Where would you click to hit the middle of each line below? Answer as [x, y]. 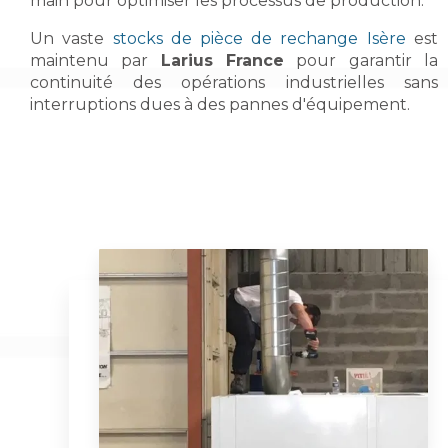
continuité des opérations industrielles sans [234, 82]
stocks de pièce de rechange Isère [259, 38]
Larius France [222, 60]
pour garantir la [361, 60]
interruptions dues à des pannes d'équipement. [220, 104]
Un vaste [71, 38]
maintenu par [95, 60]
